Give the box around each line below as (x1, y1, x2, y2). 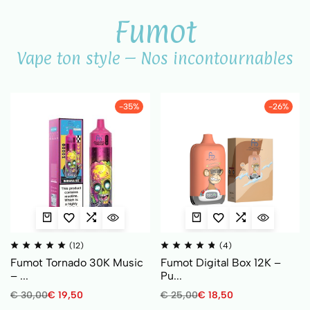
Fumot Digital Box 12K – (160, 255, 281, 269)
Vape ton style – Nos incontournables (17, 48, 293, 68)
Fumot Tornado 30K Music (10, 255, 143, 269)
